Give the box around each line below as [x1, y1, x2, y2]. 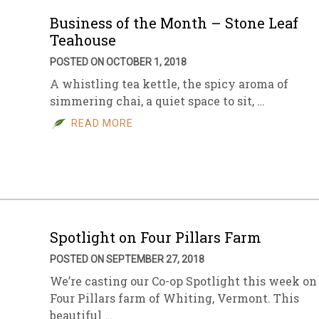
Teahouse [50, 31, 116, 49]
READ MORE [71, 117, 133, 129]
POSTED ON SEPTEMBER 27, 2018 [50, 253, 204, 265]
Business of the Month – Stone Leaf [50, 14, 298, 32]
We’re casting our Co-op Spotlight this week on [50, 273, 317, 288]
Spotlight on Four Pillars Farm [50, 228, 261, 246]
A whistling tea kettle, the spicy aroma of [50, 76, 288, 91]
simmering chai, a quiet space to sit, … [50, 93, 265, 108]
